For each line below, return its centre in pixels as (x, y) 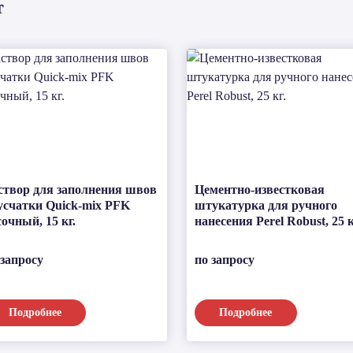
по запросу (224, 259)
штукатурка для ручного (266, 205)
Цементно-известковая (259, 190)
